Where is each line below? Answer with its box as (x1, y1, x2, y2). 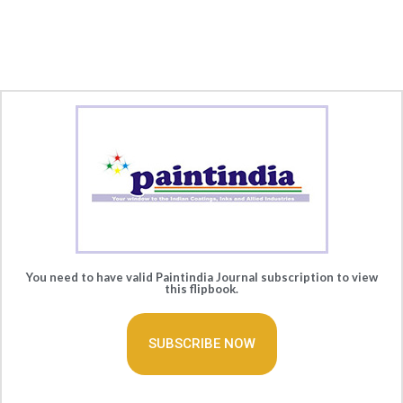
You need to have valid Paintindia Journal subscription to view (25, 270, 378, 284)
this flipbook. (165, 282, 238, 296)
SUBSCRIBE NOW (148, 336, 255, 352)
